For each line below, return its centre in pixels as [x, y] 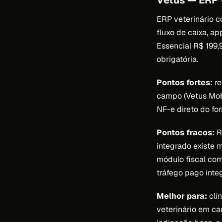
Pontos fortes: [185, 83]
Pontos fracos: [186, 133]
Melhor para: [182, 196]
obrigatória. [177, 59]
